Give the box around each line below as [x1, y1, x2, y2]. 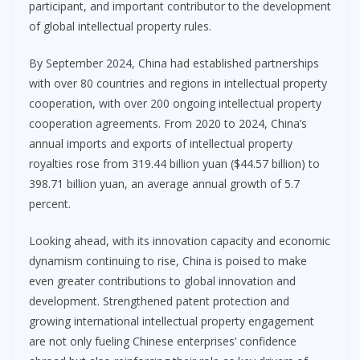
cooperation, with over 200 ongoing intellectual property [29, 95, 321, 111]
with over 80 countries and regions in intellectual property [29, 75, 327, 91]
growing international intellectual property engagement [29, 313, 314, 329]
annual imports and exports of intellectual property [29, 135, 292, 151]
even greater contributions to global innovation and [29, 272, 296, 288]
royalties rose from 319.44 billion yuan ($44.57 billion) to [29, 155, 320, 171]
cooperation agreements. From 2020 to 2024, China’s [29, 115, 307, 131]
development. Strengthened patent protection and [29, 292, 289, 309]
